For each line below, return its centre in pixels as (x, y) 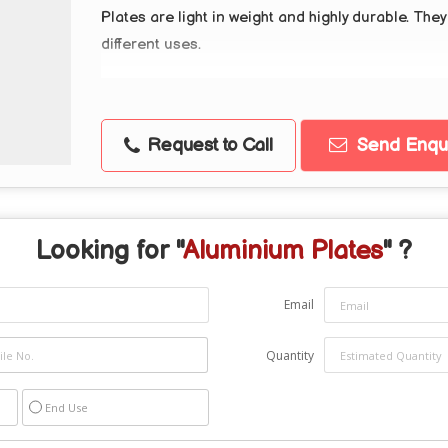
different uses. (151, 44)
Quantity (290, 355)
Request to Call (207, 145)
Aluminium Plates (283, 251)
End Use (66, 407)
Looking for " (109, 251)
